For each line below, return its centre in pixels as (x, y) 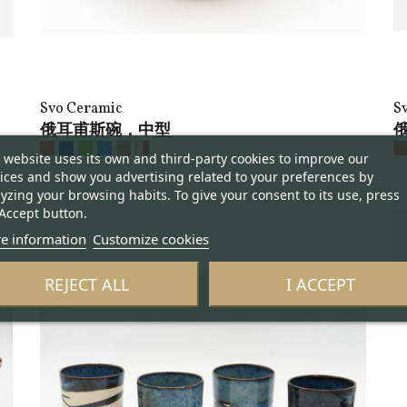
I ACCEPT (320, 283)
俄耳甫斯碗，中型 (105, 130)
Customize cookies (150, 238)
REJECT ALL (86, 283)
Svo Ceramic (80, 109)
